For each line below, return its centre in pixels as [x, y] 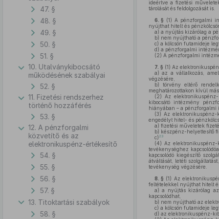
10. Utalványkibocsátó [64, 67]
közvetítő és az [54, 136]
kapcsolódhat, [164, 196]
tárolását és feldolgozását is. [182, 8]
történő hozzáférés [60, 105]
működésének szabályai [67, 75]
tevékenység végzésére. [178, 167]
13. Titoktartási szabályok [69, 202]
